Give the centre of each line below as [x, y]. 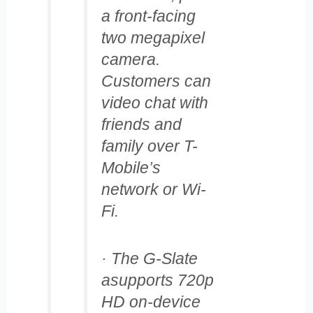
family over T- [149, 146]
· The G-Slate [149, 259]
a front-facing [148, 16]
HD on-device [151, 302]
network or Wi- [153, 190]
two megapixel [153, 38]
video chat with [154, 103]
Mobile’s [131, 168]
